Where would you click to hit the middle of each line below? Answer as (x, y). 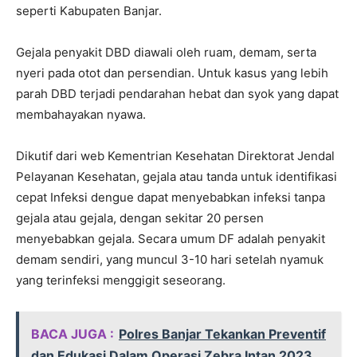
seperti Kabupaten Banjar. (89, 11)
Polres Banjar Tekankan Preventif (222, 334)
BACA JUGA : (73, 334)
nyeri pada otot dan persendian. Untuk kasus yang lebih (172, 73)
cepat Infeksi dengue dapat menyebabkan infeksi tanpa (171, 198)
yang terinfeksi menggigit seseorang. (121, 280)
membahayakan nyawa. (81, 115)
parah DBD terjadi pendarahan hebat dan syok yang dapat (177, 94)
